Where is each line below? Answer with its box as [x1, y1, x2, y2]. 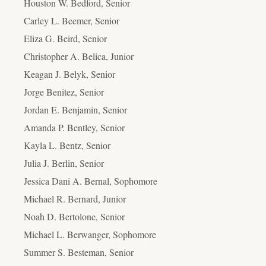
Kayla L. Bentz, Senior [24, 138, 110, 151]
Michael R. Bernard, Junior [24, 192, 126, 205]
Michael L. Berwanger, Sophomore [24, 227, 156, 240]
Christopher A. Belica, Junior [24, 49, 134, 62]
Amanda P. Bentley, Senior [24, 121, 125, 134]
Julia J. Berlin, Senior [24, 156, 104, 169]
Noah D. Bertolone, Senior [24, 210, 125, 223]
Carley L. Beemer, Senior [24, 14, 119, 27]
